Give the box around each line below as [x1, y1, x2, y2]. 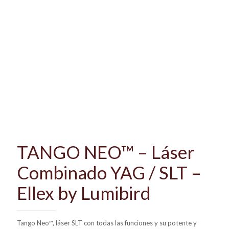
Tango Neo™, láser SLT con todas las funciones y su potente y [17, 218, 197, 227]
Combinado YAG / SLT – [17, 161, 201, 183]
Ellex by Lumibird [17, 181, 151, 203]
